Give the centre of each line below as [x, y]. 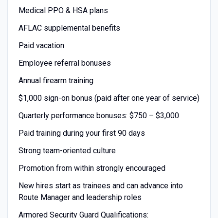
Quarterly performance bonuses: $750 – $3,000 [99, 115]
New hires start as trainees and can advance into [100, 185]
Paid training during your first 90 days [82, 133]
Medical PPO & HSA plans [63, 10]
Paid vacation [41, 45]
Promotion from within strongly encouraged [92, 168]
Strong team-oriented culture [67, 150]
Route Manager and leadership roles [80, 197]
